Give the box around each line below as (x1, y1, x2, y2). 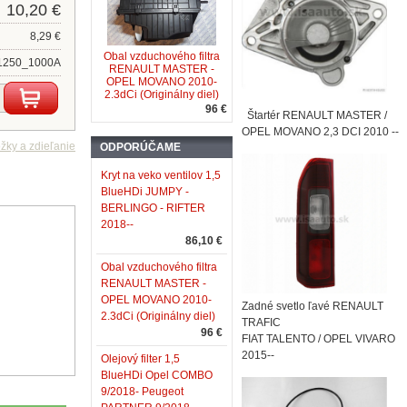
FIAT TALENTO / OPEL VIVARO (242, 333, 395, 345)
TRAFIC (242, 316, 281, 329)
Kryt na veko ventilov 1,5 (101, 169, 221, 182)
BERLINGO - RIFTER (101, 202, 205, 214)
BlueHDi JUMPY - (101, 185, 189, 198)
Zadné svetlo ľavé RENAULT (242, 300, 383, 313)
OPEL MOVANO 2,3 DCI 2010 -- (242, 125, 399, 138)
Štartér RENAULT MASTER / (242, 109, 387, 122)
